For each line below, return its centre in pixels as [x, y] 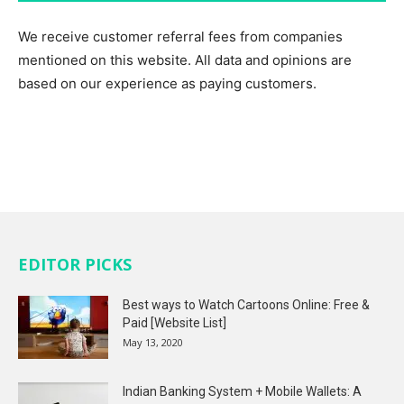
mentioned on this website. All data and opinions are [185, 60]
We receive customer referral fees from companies [180, 37]
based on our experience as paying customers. [167, 84]
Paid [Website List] [174, 323]
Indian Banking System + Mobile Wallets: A [242, 392]
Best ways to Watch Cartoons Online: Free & [246, 305]
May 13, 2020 [153, 343]
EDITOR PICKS [75, 265]
